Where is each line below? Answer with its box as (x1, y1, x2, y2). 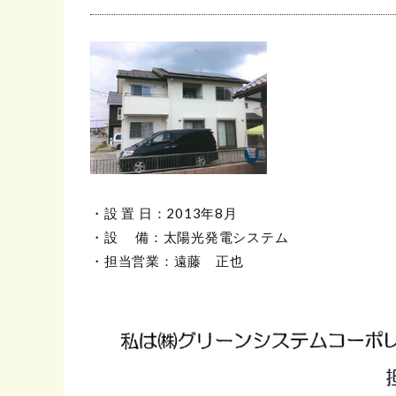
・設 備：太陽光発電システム (90, 228, 289, 245)
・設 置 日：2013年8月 (90, 204, 238, 221)
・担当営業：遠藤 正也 (90, 252, 244, 269)
